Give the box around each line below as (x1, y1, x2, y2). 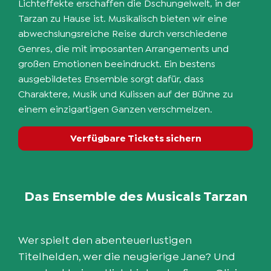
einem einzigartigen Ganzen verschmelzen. (18, 104, 212, 114)
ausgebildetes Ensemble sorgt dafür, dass (18, 74, 204, 84)
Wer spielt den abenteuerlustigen (18, 234, 192, 246)
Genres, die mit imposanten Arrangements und (18, 44, 229, 54)
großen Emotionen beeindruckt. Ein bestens (18, 59, 215, 69)
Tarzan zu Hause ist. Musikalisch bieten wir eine (18, 13, 227, 24)
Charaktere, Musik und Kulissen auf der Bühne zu (18, 89, 233, 99)
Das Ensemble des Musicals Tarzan (24, 189, 247, 203)
